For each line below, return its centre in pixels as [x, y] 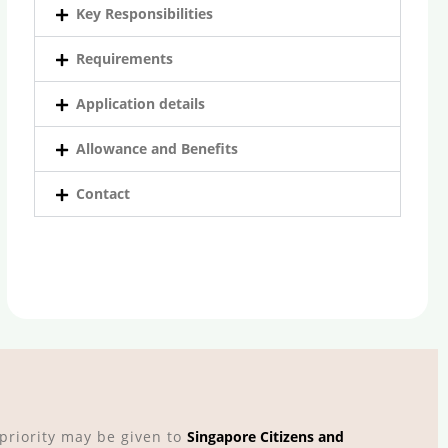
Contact [102, 193]
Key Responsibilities [144, 13]
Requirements [124, 58]
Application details [140, 103]
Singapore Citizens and [265, 436]
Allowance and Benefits [156, 148]
